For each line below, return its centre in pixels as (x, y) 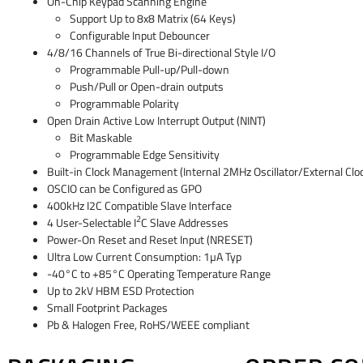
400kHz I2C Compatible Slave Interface (139, 205)
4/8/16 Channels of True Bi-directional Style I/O (161, 52)
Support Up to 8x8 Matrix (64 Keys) (153, 18)
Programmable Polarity (125, 103)
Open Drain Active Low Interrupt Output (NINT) (156, 120)
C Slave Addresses (184, 222)
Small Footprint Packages (107, 307)
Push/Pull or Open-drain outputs (147, 86)
